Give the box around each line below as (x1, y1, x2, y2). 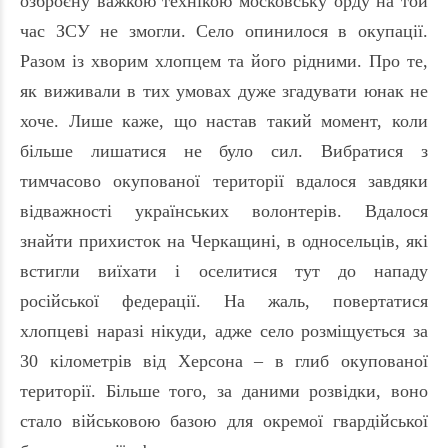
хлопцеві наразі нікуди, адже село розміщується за (20, 321, 428, 342)
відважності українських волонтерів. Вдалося (20, 201, 428, 222)
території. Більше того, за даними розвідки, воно (20, 381, 428, 402)
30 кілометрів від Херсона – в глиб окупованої (20, 351, 428, 372)
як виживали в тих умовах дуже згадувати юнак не (20, 81, 428, 102)
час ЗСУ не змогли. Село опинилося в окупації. (20, 21, 428, 42)
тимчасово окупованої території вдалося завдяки (20, 171, 428, 192)
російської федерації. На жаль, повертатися (20, 291, 428, 312)
